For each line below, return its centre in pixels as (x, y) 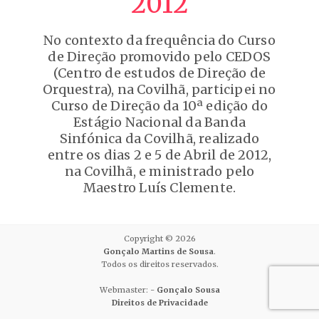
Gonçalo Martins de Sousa (158, 251)
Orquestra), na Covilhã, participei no (159, 89)
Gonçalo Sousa (188, 290)
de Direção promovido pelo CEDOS (159, 57)
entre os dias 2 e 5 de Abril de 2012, (159, 155)
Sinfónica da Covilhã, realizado (159, 138)
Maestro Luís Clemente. (159, 188)
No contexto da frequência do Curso (159, 40)
